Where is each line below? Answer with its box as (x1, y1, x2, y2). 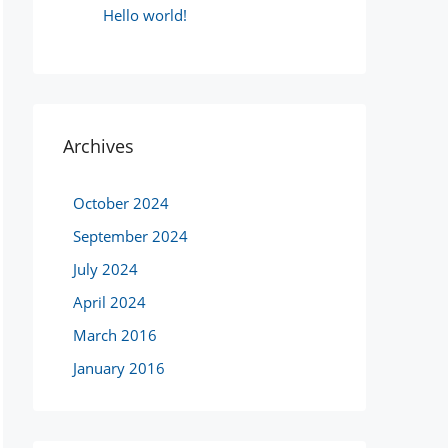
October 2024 (73, 193, 169, 213)
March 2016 (73, 325, 157, 345)
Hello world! (103, 5, 187, 25)
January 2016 (73, 358, 165, 378)
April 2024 (73, 292, 146, 312)
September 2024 (73, 226, 188, 246)
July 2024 (73, 259, 138, 279)
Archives (63, 134, 134, 158)
